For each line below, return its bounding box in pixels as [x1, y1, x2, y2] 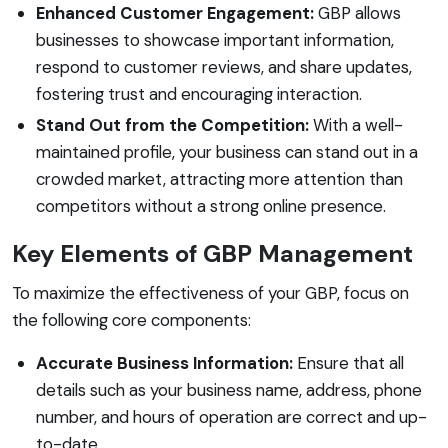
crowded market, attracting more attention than [36, 167, 403, 190]
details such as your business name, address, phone [36, 378, 422, 401]
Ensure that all [293, 351, 404, 374]
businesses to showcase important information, [36, 28, 394, 51]
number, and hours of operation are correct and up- [36, 405, 427, 428]
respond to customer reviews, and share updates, [36, 55, 412, 78]
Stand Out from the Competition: [36, 113, 309, 136]
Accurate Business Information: [36, 351, 293, 374]
